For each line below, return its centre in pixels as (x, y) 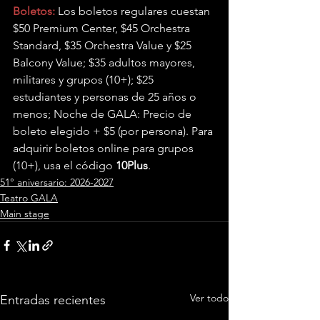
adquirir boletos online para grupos (105, 148)
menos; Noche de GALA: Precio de (104, 114)
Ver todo (209, 297)
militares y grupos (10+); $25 (85, 79)
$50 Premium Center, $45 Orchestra (103, 28)
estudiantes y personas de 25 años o (106, 96)
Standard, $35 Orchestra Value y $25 (104, 45)
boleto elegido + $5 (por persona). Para (114, 131)
